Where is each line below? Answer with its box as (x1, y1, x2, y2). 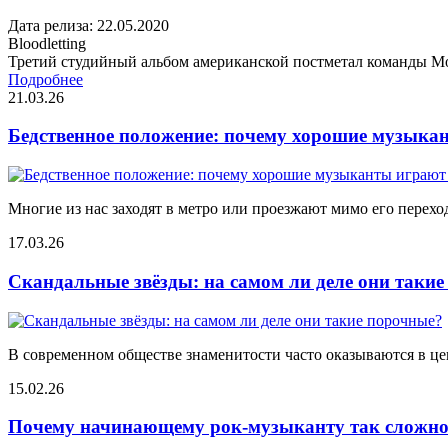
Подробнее (8, 70, 83, 88)
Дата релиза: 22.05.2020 (8, 16, 169, 34)
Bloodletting (8, 34, 86, 52)
